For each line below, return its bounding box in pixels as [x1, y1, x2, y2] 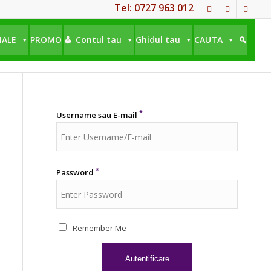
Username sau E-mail [56, 109, 138, 120]
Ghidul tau [135, 34, 181, 45]
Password [56, 167, 94, 178]
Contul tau [76, 34, 122, 45]
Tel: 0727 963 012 [114, 1, 194, 15]
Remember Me [73, 223, 127, 233]
